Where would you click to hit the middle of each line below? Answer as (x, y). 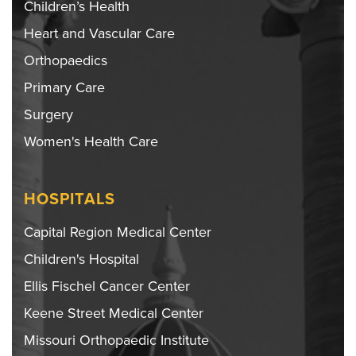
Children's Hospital (81, 259)
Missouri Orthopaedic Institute (116, 340)
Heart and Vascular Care (99, 33)
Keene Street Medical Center (114, 313)
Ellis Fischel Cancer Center (107, 286)
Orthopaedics (66, 60)
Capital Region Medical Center (118, 232)
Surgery (48, 114)
